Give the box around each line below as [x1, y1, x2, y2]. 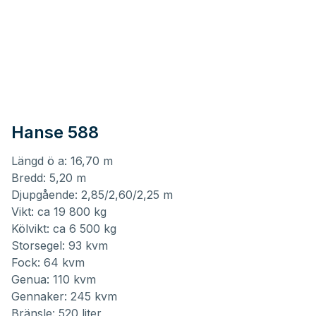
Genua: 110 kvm [11, 272, 96, 287]
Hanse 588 [11, 122, 99, 143]
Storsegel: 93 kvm [11, 238, 108, 253]
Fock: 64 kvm [11, 255, 85, 270]
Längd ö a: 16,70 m [11, 154, 113, 169]
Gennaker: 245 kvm [11, 289, 117, 304]
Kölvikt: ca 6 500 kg [11, 221, 116, 236]
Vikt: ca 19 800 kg [11, 205, 107, 219]
